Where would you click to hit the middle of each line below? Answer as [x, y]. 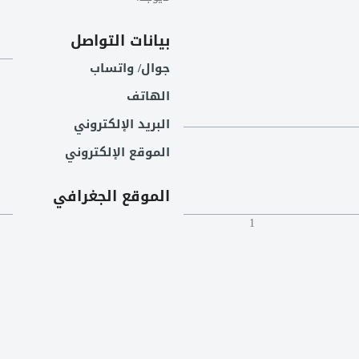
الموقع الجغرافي [111, 196]
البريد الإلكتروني [122, 124]
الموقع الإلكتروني [117, 152]
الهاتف [148, 96]
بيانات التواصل [120, 40]
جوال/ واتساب [130, 68]
